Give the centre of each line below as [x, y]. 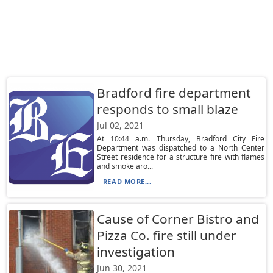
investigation [136, 252]
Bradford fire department [174, 93]
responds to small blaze [167, 109]
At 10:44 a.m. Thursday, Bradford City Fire [181, 139]
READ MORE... [127, 181]
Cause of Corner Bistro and [178, 219]
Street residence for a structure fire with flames [181, 157]
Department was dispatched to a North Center [181, 148]
